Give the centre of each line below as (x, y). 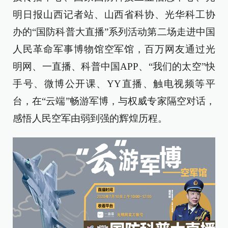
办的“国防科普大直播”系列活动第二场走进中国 (114, 32)
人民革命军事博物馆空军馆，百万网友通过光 (114, 49)
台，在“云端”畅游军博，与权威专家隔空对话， (114, 101)
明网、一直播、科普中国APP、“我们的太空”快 (114, 66)
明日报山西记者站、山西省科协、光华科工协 (114, 15)
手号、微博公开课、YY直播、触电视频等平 (114, 84)
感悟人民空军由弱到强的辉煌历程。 (90, 118)
